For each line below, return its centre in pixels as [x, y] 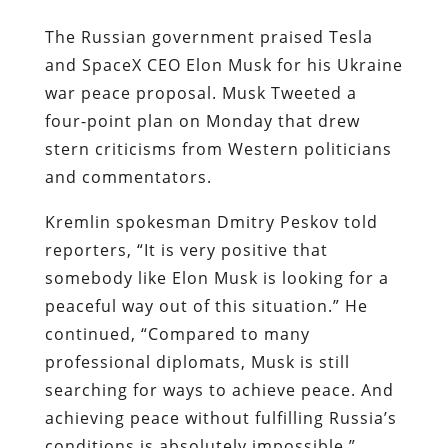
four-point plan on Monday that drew [202, 120]
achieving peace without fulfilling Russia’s [220, 417]
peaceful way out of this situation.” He [206, 305]
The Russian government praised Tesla [208, 36]
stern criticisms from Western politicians [218, 148]
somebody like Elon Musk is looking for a [216, 277]
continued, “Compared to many [177, 333]
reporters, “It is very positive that [186, 249]
